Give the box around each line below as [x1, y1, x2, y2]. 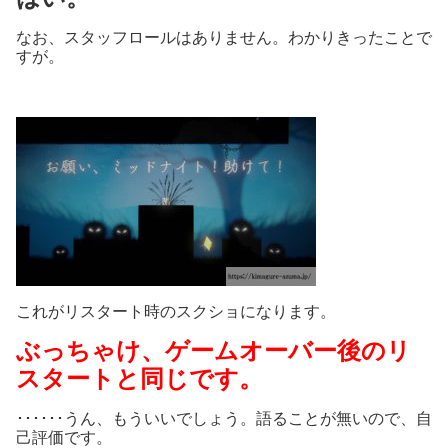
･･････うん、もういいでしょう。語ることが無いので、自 [16, 410, 432, 428]
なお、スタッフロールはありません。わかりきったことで [16, 29, 432, 47]
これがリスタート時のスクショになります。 [16, 303, 336, 321]
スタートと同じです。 [16, 365, 263, 393]
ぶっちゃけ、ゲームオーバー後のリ [16, 337, 411, 365]
